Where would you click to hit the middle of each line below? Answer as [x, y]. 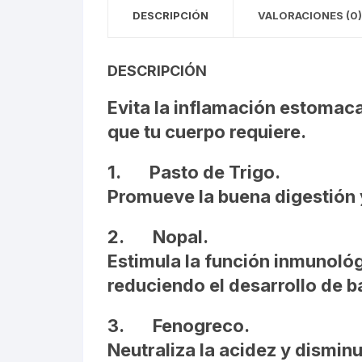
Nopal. [181, 237]
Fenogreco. [201, 326]
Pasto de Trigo [212, 172]
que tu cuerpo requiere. [207, 132]
